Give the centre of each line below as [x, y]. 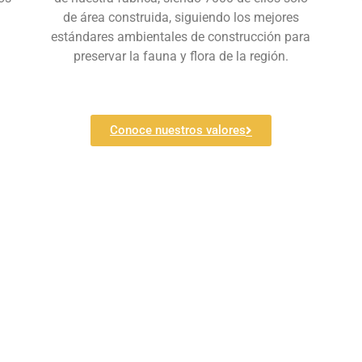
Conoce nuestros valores [178, 130]
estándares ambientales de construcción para [181, 37]
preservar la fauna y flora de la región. [181, 57]
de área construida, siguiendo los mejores [181, 18]
